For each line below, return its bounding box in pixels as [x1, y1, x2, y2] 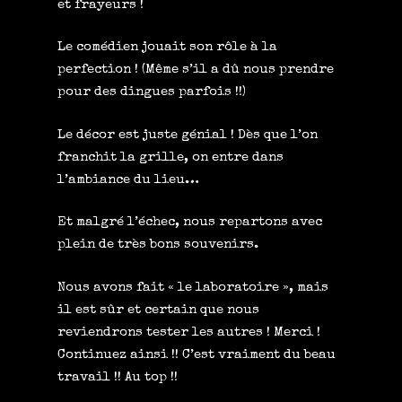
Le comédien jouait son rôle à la [57, 40, 277, 54]
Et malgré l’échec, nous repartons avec [57, 215, 322, 229]
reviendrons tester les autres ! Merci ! [57, 325, 320, 339]
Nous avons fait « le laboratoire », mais [57, 280, 328, 294]
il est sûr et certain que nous [57, 302, 259, 317]
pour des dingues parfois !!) [57, 85, 246, 99]
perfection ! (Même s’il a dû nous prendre [57, 63, 334, 76]
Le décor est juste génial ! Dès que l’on [57, 127, 318, 142]
